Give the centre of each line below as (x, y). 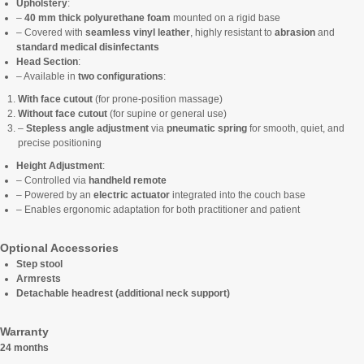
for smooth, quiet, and (296, 128)
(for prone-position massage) (158, 99)
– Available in (47, 76)
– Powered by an (55, 195)
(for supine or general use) (167, 113)
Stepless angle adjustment (87, 128)
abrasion (295, 32)
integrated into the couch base (238, 195)
